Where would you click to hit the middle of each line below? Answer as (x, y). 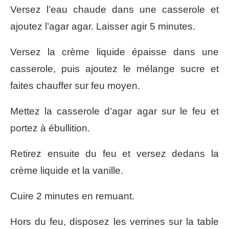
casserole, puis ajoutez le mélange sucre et (114, 69)
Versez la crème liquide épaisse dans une (114, 52)
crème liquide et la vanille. (67, 171)
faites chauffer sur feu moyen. (75, 86)
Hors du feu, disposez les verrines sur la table (114, 222)
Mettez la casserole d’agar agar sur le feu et (114, 111)
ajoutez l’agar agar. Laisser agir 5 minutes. (103, 27)
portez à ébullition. (50, 128)
